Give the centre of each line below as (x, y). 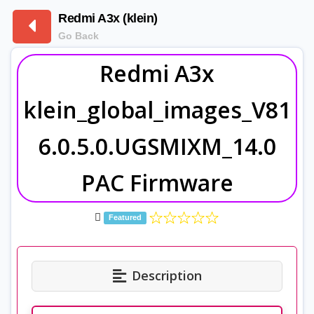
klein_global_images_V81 (157, 109)
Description (166, 276)
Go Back (78, 36)
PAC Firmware (157, 182)
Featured (125, 218)
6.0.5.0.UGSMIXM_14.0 (157, 146)
